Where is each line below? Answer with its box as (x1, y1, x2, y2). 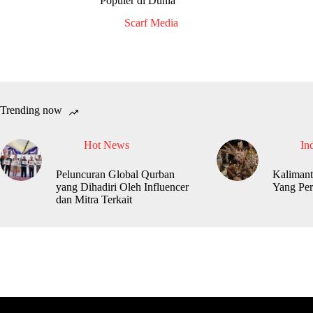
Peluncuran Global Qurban (56, 168, 175, 181)
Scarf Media (124, 17, 179, 29)
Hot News (84, 139, 129, 152)
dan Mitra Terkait (56, 194, 132, 206)
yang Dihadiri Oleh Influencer (56, 181, 189, 194)
